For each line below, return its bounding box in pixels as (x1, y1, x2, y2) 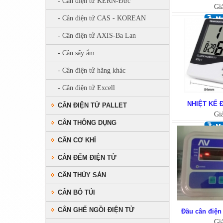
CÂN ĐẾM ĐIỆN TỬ (58, 154, 116, 161)
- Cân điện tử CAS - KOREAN (58, 14, 146, 22)
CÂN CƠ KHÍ (58, 136, 96, 144)
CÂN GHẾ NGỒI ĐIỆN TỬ (58, 206, 134, 214)
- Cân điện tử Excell (58, 84, 115, 92)
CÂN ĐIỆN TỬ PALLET (58, 102, 127, 109)
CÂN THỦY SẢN (58, 171, 106, 179)
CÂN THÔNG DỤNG (58, 119, 116, 126)
